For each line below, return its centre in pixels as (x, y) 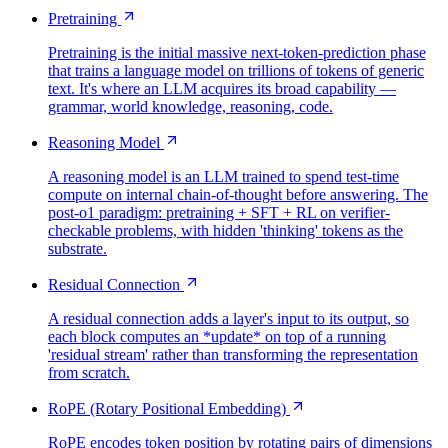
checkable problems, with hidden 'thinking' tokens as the (225, 230)
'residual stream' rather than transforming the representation (233, 354)
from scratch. (89, 372)
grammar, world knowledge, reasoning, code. (190, 106)
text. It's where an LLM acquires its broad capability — (222, 88)
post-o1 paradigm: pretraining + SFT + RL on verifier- (219, 212)
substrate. (77, 248)
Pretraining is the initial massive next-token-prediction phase (237, 52)
